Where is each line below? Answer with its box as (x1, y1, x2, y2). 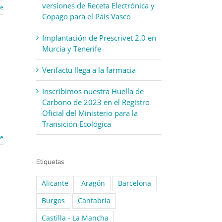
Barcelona (118, 179, 151, 188)
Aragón (81, 179, 105, 188)
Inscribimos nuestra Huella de (42, 86, 144, 96)
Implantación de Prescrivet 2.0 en (42, 32, 156, 43)
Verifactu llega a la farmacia (42, 64, 136, 75)
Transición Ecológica (42, 118, 111, 129)
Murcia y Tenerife (42, 43, 101, 54)
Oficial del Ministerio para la (42, 108, 138, 118)
